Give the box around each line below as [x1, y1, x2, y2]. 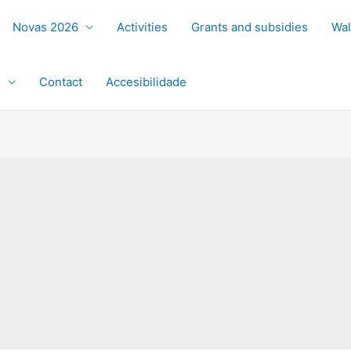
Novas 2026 [13, 20, 78, 34]
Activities [117, 20, 168, 34]
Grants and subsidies [191, 20, 308, 34]
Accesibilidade [106, 74, 186, 89]
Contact [39, 74, 82, 89]
